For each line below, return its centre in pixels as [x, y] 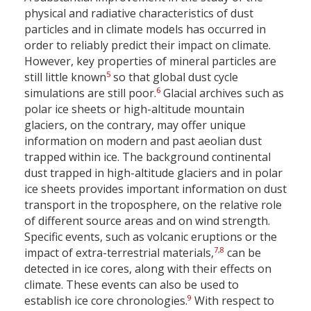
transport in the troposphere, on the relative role [153, 205]
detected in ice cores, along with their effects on [148, 269]
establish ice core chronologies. [106, 301]
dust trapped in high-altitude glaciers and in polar [153, 173]
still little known [65, 77]
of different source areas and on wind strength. [147, 221]
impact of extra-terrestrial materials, [119, 253]
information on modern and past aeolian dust [143, 141]
